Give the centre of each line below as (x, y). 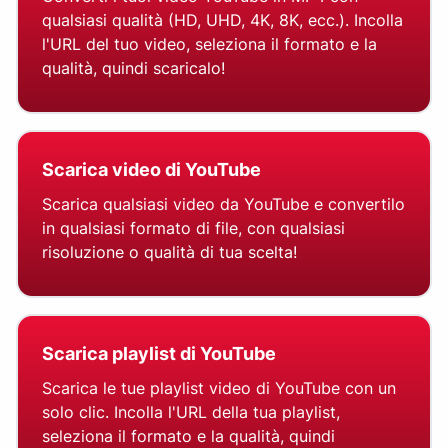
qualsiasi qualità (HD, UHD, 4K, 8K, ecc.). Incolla (222, 20)
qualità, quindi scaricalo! (133, 68)
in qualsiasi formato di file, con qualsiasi (193, 228)
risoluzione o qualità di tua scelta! (169, 252)
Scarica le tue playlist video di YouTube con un (219, 388)
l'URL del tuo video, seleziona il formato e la (209, 44)
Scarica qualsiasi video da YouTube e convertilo (223, 204)
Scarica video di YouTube (151, 170)
